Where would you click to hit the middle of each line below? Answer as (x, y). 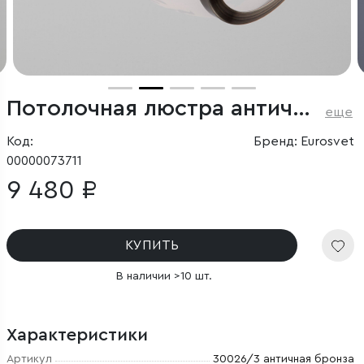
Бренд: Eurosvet (303, 141)
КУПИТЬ (152, 245)
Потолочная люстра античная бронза (301, 108)
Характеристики (77, 335)
